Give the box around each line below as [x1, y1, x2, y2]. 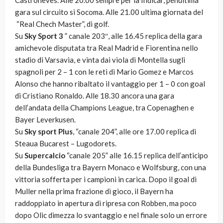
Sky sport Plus [23, 127, 73, 136]
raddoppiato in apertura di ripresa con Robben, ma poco [15, 199, 197, 208]
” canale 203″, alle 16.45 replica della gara [63, 31, 202, 41]
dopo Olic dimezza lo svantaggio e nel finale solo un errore [15, 211, 207, 220]
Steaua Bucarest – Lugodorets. [15, 139, 116, 148]
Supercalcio [24, 151, 65, 160]
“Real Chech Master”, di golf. [15, 19, 109, 29]
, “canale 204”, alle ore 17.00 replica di [73, 127, 196, 136]
